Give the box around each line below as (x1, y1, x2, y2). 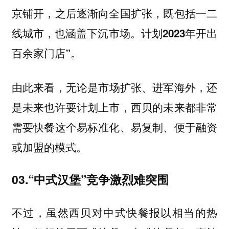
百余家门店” (11, 45, 71, 61)
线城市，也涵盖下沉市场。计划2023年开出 (11, 26, 218, 41)
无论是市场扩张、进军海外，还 (65, 79, 218, 95)
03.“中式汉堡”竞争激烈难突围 (11, 171, 169, 188)
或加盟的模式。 (11, 139, 87, 154)
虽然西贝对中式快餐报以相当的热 (46, 204, 218, 220)
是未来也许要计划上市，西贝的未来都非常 (11, 99, 218, 114)
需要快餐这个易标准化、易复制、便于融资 (11, 119, 218, 134)
